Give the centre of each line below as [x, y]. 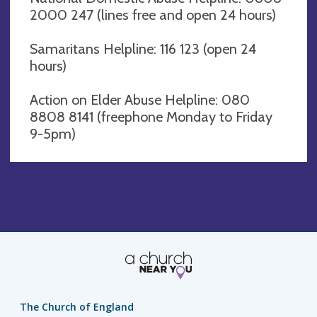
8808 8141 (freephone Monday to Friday [151, 116]
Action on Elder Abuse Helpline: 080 [140, 99]
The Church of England [77, 307]
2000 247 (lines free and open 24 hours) [153, 15]
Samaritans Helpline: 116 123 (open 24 [143, 48]
